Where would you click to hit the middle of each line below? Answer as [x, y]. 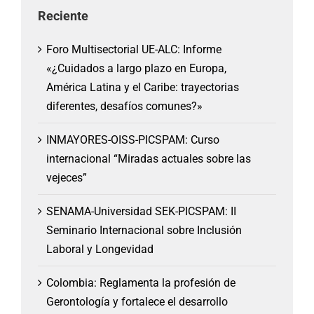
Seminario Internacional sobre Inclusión [144, 231]
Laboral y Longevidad [100, 250]
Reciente [63, 16]
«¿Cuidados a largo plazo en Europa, [136, 69]
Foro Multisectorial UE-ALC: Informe [134, 50]
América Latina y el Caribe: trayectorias [143, 88]
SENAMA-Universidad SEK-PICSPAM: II [141, 212]
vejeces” [67, 178]
